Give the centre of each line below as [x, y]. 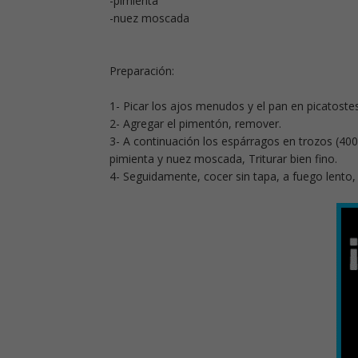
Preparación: [142, 71]
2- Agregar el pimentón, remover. [195, 124]
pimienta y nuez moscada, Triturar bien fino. [223, 159]
